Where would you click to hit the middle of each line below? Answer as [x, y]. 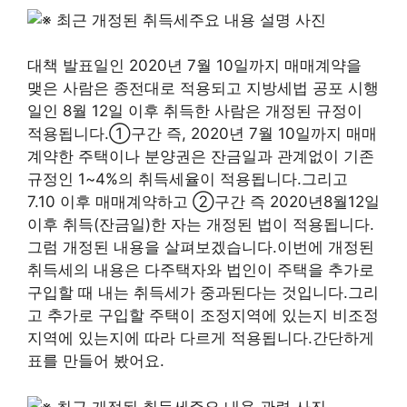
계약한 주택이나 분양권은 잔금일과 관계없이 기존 [201, 157]
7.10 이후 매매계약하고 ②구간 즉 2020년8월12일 [203, 202]
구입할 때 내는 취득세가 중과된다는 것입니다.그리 [203, 293]
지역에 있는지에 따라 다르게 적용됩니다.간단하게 [201, 338]
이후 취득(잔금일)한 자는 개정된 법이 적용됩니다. [201, 225]
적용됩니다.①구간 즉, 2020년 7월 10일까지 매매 [202, 134]
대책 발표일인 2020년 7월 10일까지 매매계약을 [194, 66]
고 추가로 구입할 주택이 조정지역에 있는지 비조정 [203, 316]
